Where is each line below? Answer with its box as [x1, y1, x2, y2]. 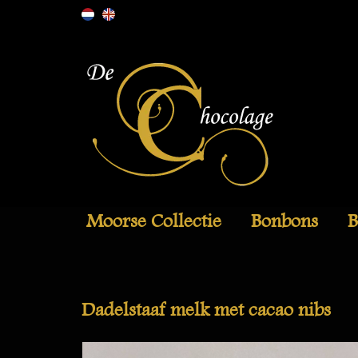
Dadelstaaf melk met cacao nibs [82, 295, 331, 326]
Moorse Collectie [86, 206, 221, 237]
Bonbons [251, 206, 318, 237]
